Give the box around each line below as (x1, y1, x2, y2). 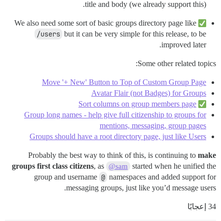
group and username (34, 173, 99, 182)
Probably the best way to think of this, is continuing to (28, 151, 198, 160)
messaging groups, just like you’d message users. (66, 184, 216, 192)
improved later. (161, 40, 206, 49)
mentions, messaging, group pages (100, 121, 206, 130)
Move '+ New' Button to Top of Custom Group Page (42, 78, 206, 87)
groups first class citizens (11, 162, 94, 171)
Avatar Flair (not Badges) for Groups (91, 89, 206, 98)
